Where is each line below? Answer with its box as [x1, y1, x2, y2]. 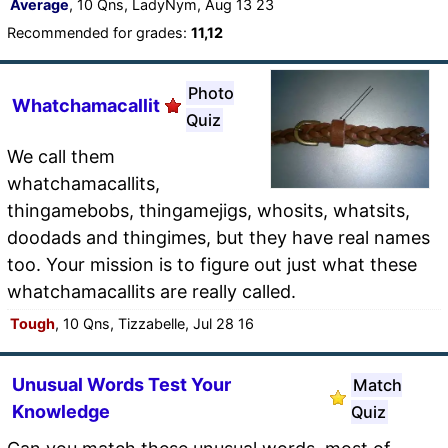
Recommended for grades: [7, 23, 191, 41]
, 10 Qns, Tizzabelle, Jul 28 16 [55, 314, 254, 332]
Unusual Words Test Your [12, 373, 231, 395]
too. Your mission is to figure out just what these [7, 253, 417, 275]
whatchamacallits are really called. [7, 280, 296, 302]
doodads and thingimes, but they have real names [7, 226, 430, 248]
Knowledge [12, 400, 110, 422]
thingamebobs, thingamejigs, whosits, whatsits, [7, 199, 410, 221]
